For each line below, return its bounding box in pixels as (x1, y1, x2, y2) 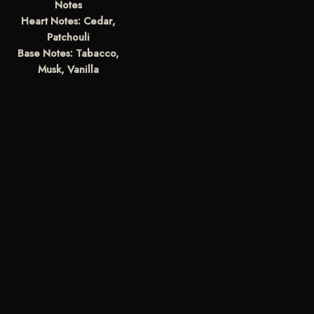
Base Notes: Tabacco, (17, 46, 119, 62)
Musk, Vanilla (37, 62, 99, 78)
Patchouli (46, 29, 90, 46)
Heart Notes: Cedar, (20, 13, 116, 29)
